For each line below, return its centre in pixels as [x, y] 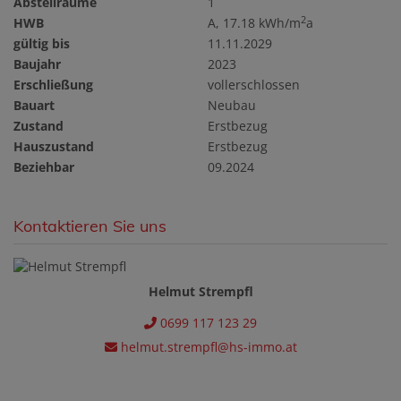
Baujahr [37, 64]
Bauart [34, 105]
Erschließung [53, 84]
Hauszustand [54, 146]
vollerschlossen [254, 84]
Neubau [232, 105]
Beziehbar [44, 166]
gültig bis [42, 43]
